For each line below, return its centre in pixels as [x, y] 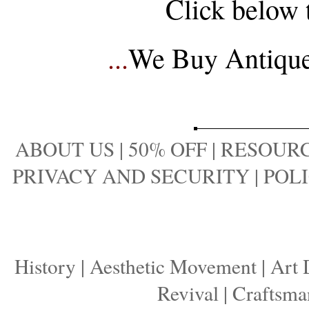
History [45, 266]
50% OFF [168, 148]
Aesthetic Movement [173, 266]
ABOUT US [65, 148]
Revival [188, 292]
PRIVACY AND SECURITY [131, 175]
